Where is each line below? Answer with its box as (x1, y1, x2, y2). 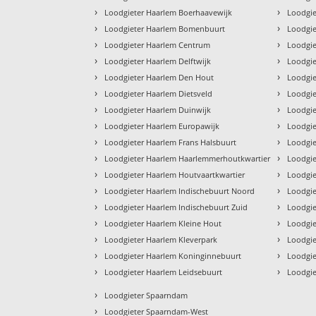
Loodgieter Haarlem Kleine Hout (104, 217, 222, 229)
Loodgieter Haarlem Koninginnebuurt (104, 250, 242, 261)
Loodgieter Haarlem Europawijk (104, 120, 220, 131)
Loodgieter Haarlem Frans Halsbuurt (104, 136, 237, 147)
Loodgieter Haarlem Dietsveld (104, 87, 213, 99)
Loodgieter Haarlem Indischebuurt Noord (104, 185, 255, 196)
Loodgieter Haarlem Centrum (104, 39, 211, 50)
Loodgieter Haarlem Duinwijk (104, 104, 212, 115)
